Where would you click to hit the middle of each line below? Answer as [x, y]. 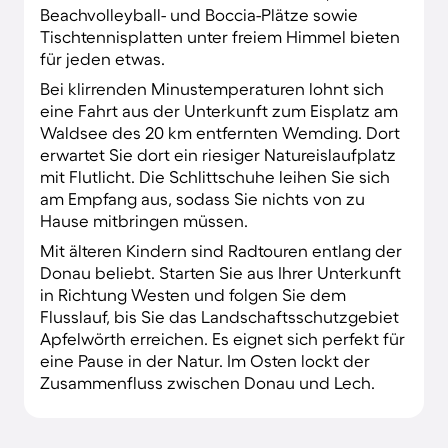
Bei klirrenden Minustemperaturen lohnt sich [212, 88]
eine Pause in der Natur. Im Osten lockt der [205, 360]
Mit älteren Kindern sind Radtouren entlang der [221, 250]
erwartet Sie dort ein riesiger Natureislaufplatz [218, 154]
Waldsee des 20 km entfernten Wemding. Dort [220, 132]
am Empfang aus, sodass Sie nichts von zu [202, 198]
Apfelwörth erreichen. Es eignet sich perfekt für [222, 338]
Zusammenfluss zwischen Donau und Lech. [207, 382]
